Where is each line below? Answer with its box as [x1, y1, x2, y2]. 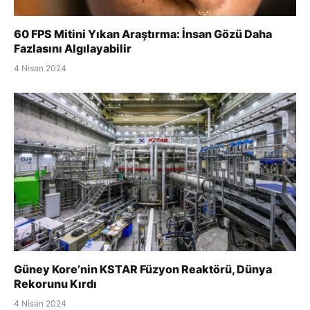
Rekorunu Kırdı [14, 277, 97, 291]
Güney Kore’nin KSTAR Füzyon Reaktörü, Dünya [14, 262, 272, 277]
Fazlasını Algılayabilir [14, 41, 131, 55]
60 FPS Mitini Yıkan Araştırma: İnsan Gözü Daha [14, 26, 272, 41]
